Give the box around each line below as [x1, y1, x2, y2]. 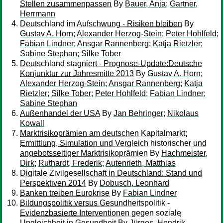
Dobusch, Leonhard [100, 179, 169, 187]
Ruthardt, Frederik [38, 159, 102, 167]
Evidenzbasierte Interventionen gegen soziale [20, 209, 181, 217]
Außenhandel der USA [20, 109, 100, 117]
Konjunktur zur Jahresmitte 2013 [20, 69, 134, 78]
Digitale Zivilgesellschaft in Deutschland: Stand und [20, 169, 202, 177]
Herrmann [20, 9, 55, 18]
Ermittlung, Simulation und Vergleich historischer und [20, 139, 207, 147]
